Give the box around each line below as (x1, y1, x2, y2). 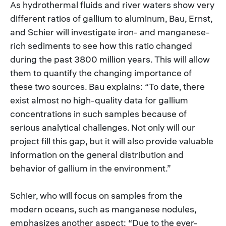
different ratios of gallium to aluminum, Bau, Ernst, (10, 12, 212, 24)
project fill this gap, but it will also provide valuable (10, 135, 213, 147)
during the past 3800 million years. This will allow (10, 53, 210, 65)
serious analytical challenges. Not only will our (10, 121, 195, 133)
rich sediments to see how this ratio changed (10, 39, 192, 51)
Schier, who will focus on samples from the (10, 189, 183, 201)
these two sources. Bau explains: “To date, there (10, 80, 205, 92)
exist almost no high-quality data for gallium (10, 94, 188, 106)
